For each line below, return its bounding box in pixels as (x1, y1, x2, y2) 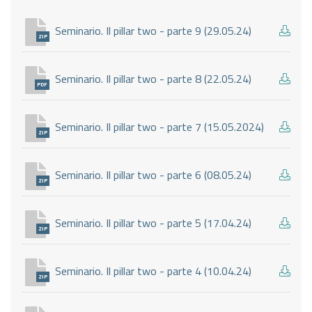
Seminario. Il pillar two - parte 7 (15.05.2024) (55, 118, 264, 135)
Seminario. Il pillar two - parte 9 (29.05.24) (55, 22, 251, 39)
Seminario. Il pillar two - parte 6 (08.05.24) (55, 166, 251, 183)
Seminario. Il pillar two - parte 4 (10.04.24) (55, 262, 251, 279)
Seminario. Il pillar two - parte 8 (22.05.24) (55, 70, 251, 87)
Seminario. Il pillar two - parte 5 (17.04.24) (55, 214, 251, 231)
